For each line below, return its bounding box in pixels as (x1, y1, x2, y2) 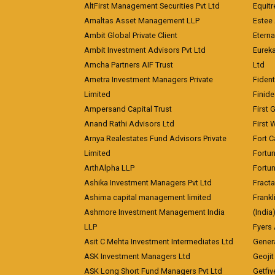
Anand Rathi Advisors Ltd (84, 119, 174, 128)
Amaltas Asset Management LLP (84, 16, 199, 25)
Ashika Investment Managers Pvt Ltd (84, 178, 212, 187)
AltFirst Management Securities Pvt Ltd (84, 1, 220, 10)
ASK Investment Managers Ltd (84, 252, 190, 261)
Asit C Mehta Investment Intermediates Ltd (84, 237, 233, 246)
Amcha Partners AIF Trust (84, 60, 173, 69)
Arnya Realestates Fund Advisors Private (84, 134, 227, 143)
